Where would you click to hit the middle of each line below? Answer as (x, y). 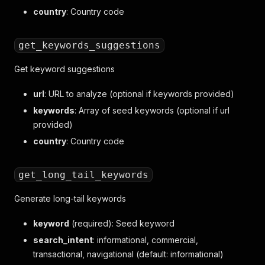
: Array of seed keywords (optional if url (152, 110)
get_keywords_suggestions (89, 45)
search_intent (63, 240)
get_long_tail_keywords (83, 175)
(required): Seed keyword (122, 223)
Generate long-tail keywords (70, 198)
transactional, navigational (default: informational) (128, 254)
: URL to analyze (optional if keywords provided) (139, 94)
